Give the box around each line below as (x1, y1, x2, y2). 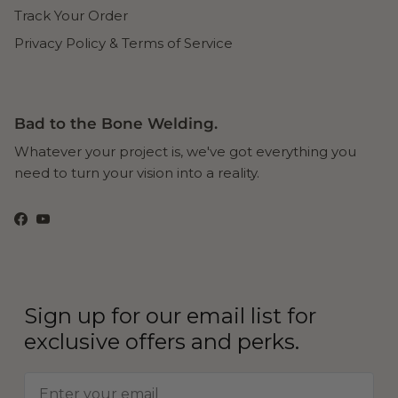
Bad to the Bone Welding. (14, 114, 218, 132)
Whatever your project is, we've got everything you (14, 142, 356, 160)
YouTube (42, 215, 102, 233)
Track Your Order (14, 6, 128, 24)
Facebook (20, 215, 89, 233)
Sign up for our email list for (24, 302, 316, 329)
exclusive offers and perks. (24, 328, 299, 354)
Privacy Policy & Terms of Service (14, 35, 233, 52)
